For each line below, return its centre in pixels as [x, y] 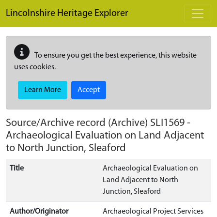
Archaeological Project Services [153, 212]
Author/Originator [39, 212]
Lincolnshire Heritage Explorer [67, 14]
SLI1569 [167, 123]
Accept [89, 90]
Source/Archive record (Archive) [78, 123]
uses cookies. [35, 67]
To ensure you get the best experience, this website [115, 56]
